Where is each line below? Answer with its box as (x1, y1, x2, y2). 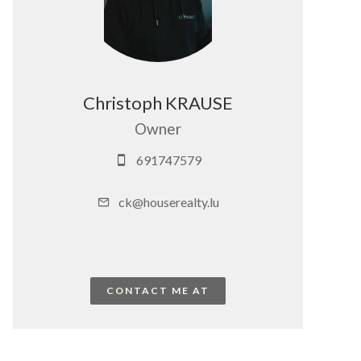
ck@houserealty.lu (118, 194, 219, 210)
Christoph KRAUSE (83, 92, 233, 114)
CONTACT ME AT (106, 284, 210, 297)
